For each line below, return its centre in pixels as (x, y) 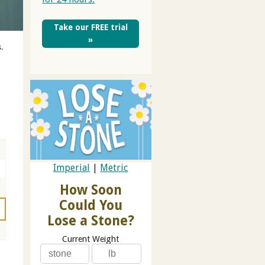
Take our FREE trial (91, 27)
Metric (114, 168)
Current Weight (91, 239)
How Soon (91, 190)
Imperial (72, 168)
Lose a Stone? (91, 221)
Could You (91, 206)
